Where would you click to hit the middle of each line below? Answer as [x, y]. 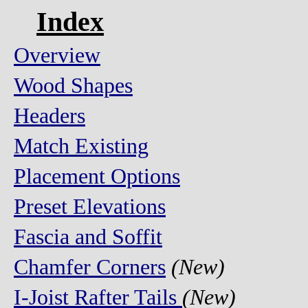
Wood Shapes [73, 86]
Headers [49, 116]
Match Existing [81, 146]
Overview [57, 55]
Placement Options [97, 176]
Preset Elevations [90, 207]
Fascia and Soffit [88, 237]
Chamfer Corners [90, 267]
